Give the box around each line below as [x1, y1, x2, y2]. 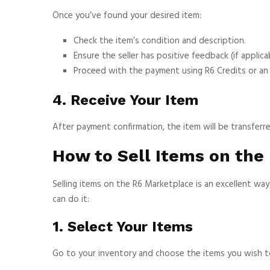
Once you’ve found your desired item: [52, 8, 201, 23]
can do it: [52, 192, 89, 207]
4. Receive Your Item [52, 91, 198, 108]
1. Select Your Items [52, 218, 193, 235]
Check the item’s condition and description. [74, 33, 246, 48]
